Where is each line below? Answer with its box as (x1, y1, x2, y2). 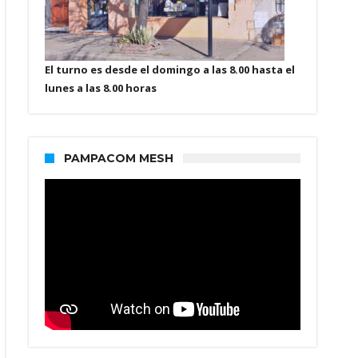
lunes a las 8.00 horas (45, 81, 157, 96)
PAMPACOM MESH (64, 151, 173, 166)
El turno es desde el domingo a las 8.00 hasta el (45, 62, 295, 78)
